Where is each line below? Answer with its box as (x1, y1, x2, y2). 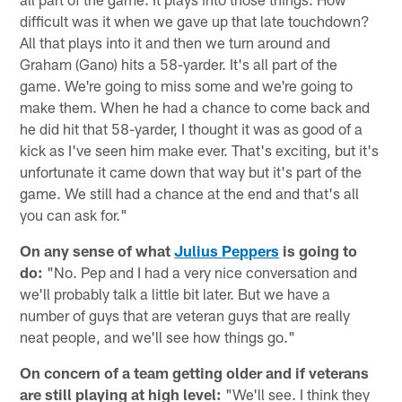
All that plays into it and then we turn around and (20, 33, 331, 52)
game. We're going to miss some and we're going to (20, 76, 354, 95)
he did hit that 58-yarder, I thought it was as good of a (20, 119, 363, 138)
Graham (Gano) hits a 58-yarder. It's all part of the (20, 55, 338, 74)
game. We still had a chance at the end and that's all (20, 184, 360, 203)
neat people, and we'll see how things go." (20, 328, 296, 346)
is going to (279, 241, 358, 260)
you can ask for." (20, 205, 128, 224)
